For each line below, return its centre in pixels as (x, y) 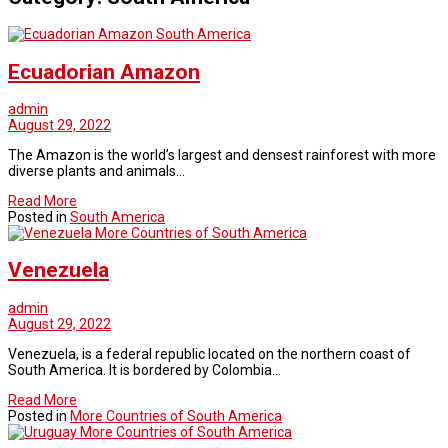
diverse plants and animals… (96, 170)
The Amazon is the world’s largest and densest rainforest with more (222, 154)
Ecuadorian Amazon (104, 71)
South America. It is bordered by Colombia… (144, 369)
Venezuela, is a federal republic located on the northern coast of (209, 353)
